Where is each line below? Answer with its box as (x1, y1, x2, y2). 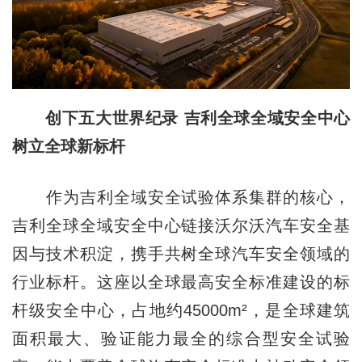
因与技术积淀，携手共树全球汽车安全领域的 (11, 244, 351, 263)
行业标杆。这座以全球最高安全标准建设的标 (11, 272, 351, 291)
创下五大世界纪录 (45, 108, 184, 127)
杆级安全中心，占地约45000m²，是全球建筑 (11, 301, 351, 319)
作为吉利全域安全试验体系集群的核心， (11, 187, 351, 206)
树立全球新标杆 (11, 137, 125, 155)
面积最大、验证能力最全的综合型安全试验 (11, 329, 351, 347)
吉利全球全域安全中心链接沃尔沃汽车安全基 (11, 216, 351, 234)
